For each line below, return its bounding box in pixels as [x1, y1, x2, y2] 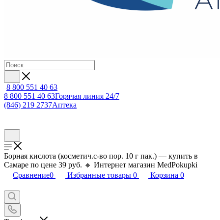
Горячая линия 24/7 [55, 92, 119, 100]
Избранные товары [67, 171, 131, 179]
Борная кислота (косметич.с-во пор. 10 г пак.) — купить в [4, 152, 198, 160]
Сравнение [13, 171, 50, 179]
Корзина [150, 171, 178, 179]
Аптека [52, 101, 77, 109]
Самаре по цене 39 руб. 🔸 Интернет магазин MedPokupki [4, 161, 197, 169]
